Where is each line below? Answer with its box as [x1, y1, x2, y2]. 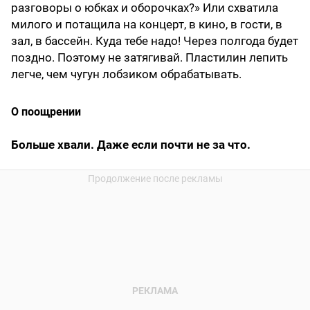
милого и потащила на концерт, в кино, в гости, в [11, 17, 282, 32]
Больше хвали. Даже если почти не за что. [11, 138, 250, 152]
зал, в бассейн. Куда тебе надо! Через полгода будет [11, 34, 298, 48]
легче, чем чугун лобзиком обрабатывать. [11, 67, 241, 82]
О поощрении [11, 105, 81, 119]
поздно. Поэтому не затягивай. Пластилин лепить [11, 51, 288, 65]
